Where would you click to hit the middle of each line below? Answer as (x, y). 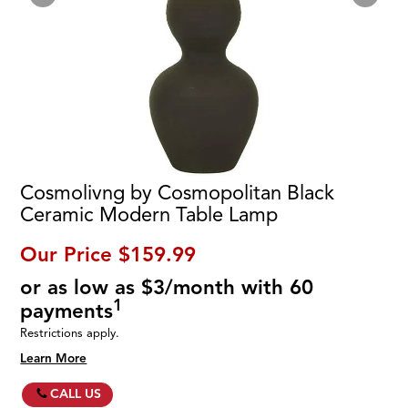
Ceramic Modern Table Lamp (149, 215)
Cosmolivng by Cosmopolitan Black (178, 193)
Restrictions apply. (70, 333)
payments (67, 311)
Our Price (66, 255)
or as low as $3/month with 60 (167, 288)
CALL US (76, 393)
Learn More (54, 358)
